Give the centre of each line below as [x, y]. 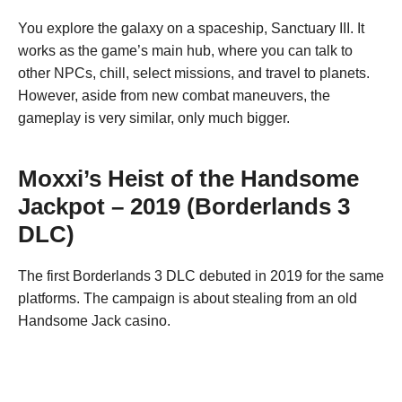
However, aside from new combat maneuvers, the [174, 96]
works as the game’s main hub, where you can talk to [185, 51]
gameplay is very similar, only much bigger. [154, 118]
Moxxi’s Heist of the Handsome [188, 179]
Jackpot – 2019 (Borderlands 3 [184, 207]
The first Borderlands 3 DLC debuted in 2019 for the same [201, 276]
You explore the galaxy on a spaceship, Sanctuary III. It [191, 29]
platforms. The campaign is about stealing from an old [188, 299]
